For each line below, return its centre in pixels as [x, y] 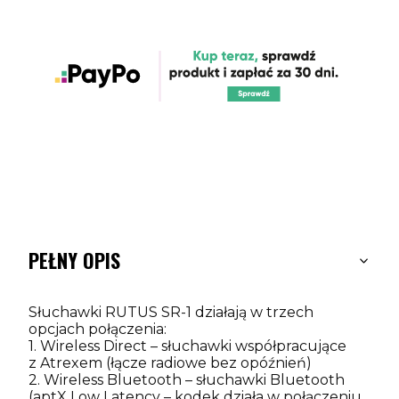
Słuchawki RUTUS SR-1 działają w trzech [171, 313]
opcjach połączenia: [98, 330]
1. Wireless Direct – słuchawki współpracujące [187, 346]
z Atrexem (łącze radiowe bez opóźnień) [170, 363]
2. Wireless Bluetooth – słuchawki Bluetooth [187, 380]
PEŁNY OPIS [74, 261]
